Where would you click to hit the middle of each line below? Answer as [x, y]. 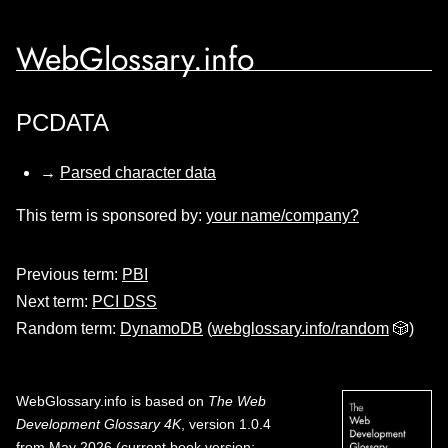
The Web [237, 401]
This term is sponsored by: [111, 215]
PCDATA [62, 122]
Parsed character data [138, 172]
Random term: [68, 328]
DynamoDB [161, 328]
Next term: [54, 301]
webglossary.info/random [300, 328]
